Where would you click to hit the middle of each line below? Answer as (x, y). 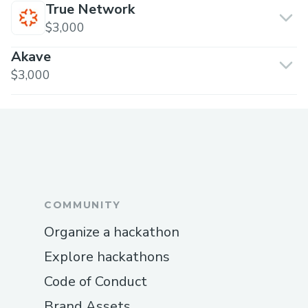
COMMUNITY (83, 205)
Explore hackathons (107, 256)
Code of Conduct (96, 281)
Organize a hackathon (112, 232)
